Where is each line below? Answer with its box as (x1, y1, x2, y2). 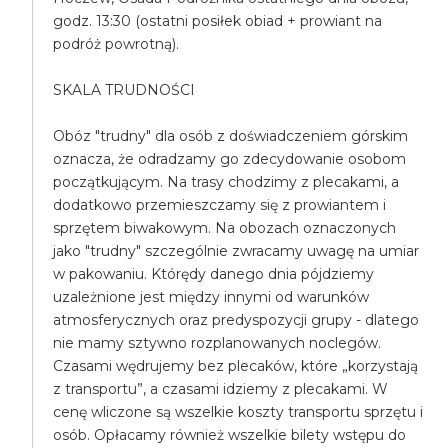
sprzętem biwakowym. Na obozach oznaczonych (53, 219, 397, 237)
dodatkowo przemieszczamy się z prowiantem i (53, 196, 387, 214)
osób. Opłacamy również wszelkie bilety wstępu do (53, 426, 407, 444)
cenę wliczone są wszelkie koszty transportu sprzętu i (53, 403, 424, 421)
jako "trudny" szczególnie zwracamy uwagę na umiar (53, 242, 420, 260)
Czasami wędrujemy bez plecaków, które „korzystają (53, 357, 419, 375)
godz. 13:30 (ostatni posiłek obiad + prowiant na (53, 12, 383, 30)
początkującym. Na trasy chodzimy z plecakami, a (53, 173, 400, 191)
